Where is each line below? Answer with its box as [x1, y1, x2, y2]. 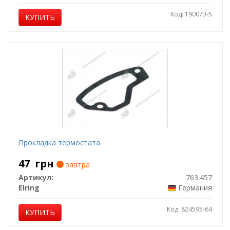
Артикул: [18, 172, 53, 182]
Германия [178, 183, 212, 193]
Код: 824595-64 [166, 205, 212, 214]
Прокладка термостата [18, 138, 100, 147]
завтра [63, 160, 90, 169]
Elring [18, 183, 40, 193]
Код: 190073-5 [170, 10, 212, 18]
